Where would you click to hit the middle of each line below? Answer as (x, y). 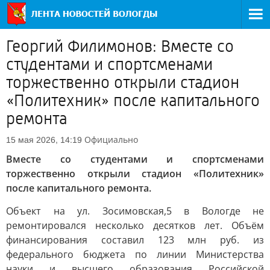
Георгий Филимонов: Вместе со (120, 46)
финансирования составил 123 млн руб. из (135, 240)
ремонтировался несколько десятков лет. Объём (135, 225)
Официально (111, 140)
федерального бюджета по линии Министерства (135, 254)
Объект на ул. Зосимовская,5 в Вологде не (135, 211)
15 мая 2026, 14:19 (44, 140)
